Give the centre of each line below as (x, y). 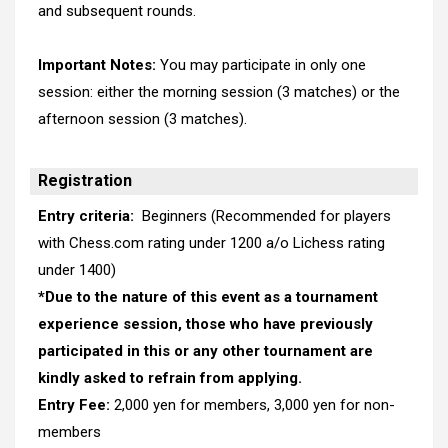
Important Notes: (96, 65)
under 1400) (84, 269)
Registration (85, 181)
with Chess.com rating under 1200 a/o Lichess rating (211, 242)
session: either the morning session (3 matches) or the (218, 92)
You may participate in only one (262, 65)
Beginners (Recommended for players (262, 215)
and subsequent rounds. (116, 11)
